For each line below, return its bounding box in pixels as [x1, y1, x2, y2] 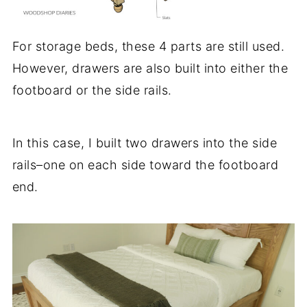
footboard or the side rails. [12, 83, 172, 98]
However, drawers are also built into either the [12, 61, 288, 76]
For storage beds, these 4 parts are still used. [12, 39, 285, 54]
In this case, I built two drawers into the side [12, 136, 278, 151]
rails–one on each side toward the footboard [12, 158, 279, 173]
